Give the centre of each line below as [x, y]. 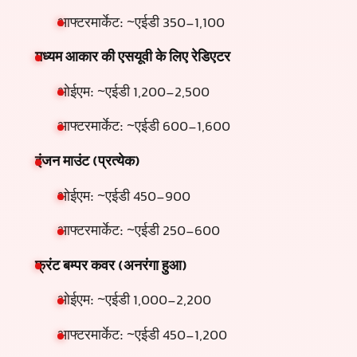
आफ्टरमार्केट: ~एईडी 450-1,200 [142, 337]
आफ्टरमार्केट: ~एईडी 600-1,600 [144, 128]
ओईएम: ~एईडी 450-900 [124, 197]
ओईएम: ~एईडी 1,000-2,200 [134, 302]
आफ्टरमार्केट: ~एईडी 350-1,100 [141, 24]
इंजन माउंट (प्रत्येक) [88, 163]
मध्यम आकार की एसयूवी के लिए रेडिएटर [133, 59]
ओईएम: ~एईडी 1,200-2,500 [133, 93]
